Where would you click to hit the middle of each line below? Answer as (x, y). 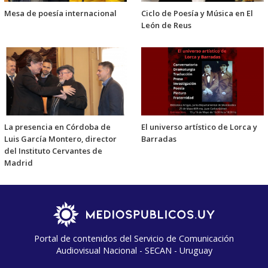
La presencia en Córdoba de (57, 127)
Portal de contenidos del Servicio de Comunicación (134, 239)
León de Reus (166, 25)
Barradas (159, 139)
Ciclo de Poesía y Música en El (197, 13)
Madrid (19, 163)
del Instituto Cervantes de (53, 151)
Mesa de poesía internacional (60, 13)
